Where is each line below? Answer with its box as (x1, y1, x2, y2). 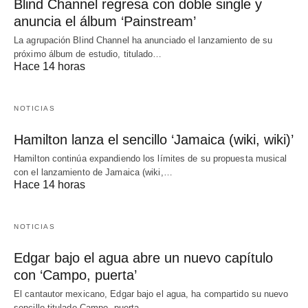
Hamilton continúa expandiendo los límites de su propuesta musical (14, 153, 287, 164)
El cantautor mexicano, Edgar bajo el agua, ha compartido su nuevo (14, 289, 289, 300)
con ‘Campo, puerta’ (14, 267, 137, 283)
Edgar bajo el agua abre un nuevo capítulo (14, 250, 273, 266)
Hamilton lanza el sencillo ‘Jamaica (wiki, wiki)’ (14, 132, 294, 148)
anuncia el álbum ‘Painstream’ (14, 14, 196, 30)
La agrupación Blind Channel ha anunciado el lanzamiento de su (14, 35, 273, 46)
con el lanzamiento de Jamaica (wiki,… (14, 167, 173, 178)
